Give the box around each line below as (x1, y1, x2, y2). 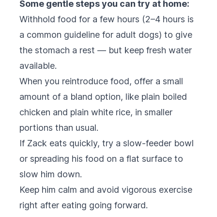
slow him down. (19, 169, 82, 179)
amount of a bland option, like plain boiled (19, 92, 187, 102)
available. (19, 61, 57, 71)
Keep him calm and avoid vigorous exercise (19, 185, 192, 195)
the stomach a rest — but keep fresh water (19, 45, 192, 55)
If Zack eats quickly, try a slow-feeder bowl (19, 138, 194, 148)
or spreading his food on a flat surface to (19, 154, 183, 164)
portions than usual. (19, 123, 98, 133)
